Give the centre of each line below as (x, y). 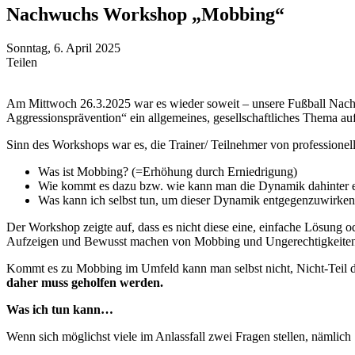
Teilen (22, 63)
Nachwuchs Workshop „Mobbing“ (145, 15)
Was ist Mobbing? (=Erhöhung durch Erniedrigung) (168, 172)
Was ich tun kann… (60, 310)
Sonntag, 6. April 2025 (63, 48)
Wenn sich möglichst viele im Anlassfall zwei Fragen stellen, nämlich (179, 337)
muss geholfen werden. (101, 283)
